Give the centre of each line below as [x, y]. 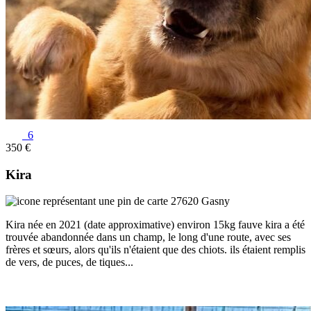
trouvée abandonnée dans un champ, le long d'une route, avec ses [148, 237]
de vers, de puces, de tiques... [69, 262]
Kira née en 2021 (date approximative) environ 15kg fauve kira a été [155, 225]
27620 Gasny [199, 201]
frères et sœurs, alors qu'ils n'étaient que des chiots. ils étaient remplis [155, 250]
